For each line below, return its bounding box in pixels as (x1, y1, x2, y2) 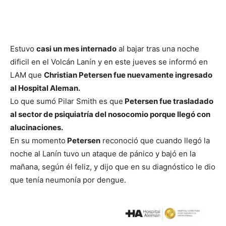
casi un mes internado (36, 44, 117, 54)
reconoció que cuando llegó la (100, 136, 210, 146)
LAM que (10, 70, 44, 80)
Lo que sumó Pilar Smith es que (10, 96, 123, 106)
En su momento (10, 136, 66, 146)
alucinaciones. (10, 123, 63, 133)
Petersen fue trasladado (123, 96, 213, 106)
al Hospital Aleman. (10, 83, 80, 93)
